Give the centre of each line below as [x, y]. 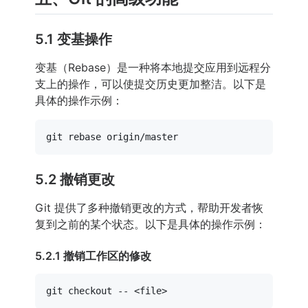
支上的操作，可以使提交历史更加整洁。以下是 [151, 84]
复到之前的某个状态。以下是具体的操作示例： [151, 224]
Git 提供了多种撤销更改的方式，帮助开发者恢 [149, 208]
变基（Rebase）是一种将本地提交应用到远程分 [153, 68]
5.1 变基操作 [74, 40]
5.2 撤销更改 [75, 180]
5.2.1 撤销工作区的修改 [93, 256]
